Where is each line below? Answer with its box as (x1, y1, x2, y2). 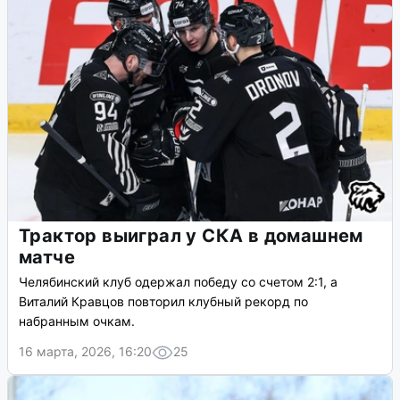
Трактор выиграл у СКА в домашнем (19, 225, 363, 247)
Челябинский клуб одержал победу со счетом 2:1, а (19, 274, 337, 290)
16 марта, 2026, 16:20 (19, 344, 152, 360)
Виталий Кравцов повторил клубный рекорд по (19, 294, 308, 310)
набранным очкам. (19, 313, 135, 329)
